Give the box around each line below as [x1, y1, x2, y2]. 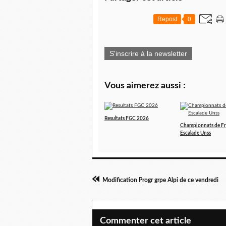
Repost [157, 16, 177, 23]
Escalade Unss [180, 131, 211, 136]
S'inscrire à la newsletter [109, 49, 187, 58]
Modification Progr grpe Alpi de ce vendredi [102, 177, 218, 183]
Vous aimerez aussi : [104, 81, 186, 90]
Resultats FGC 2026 [104, 116, 149, 121]
